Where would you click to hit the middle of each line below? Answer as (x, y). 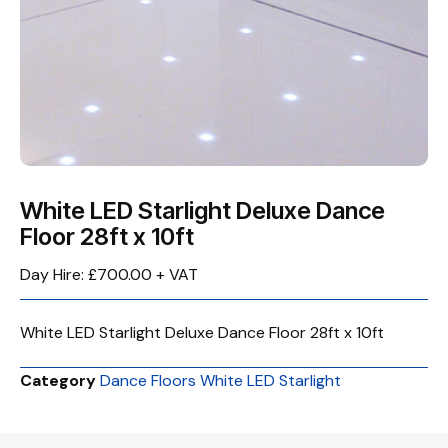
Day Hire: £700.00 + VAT (109, 274)
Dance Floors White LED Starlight (220, 380)
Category (58, 380)
